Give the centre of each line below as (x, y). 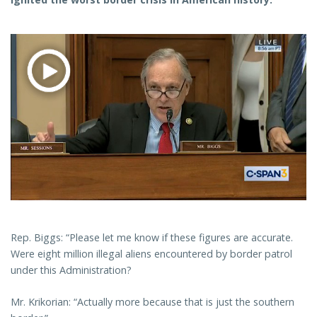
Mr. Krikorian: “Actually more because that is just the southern (152, 301)
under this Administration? (71, 270)
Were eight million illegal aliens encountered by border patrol (151, 253)
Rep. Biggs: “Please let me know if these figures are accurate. (152, 237)
